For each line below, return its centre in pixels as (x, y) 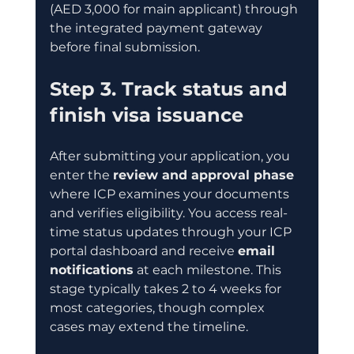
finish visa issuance (146, 115)
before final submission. (124, 47)
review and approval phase (203, 175)
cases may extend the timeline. (149, 326)
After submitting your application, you (171, 156)
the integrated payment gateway (157, 28)
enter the (81, 175)
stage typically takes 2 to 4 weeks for (167, 288)
